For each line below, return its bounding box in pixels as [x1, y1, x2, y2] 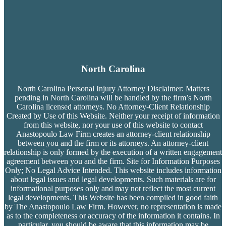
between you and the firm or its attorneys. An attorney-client [18, 138, 208, 147]
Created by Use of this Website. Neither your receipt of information [6, 111, 220, 120]
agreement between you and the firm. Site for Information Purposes [6, 156, 220, 165]
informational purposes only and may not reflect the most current [11, 184, 215, 193]
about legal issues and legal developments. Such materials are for [10, 175, 216, 184]
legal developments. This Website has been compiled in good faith [8, 193, 218, 202]
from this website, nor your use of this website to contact [23, 120, 203, 129]
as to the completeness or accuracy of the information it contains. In [6, 211, 220, 220]
